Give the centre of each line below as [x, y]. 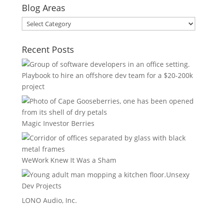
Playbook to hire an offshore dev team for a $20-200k [107, 75]
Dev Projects [41, 186]
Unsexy [178, 175]
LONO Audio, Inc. [49, 200]
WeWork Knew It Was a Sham [69, 160]
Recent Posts [48, 49]
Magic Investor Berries [58, 123]
